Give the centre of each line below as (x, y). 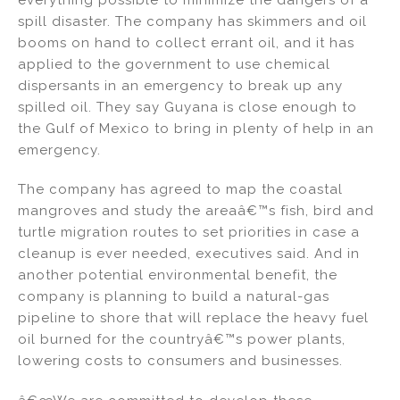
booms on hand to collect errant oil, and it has (186, 42)
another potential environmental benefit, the (178, 275)
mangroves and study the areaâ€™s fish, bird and (196, 211)
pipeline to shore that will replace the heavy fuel (193, 318)
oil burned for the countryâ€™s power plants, (182, 340)
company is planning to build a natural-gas (174, 297)
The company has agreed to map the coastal (180, 190)
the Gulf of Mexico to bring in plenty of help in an (196, 128)
